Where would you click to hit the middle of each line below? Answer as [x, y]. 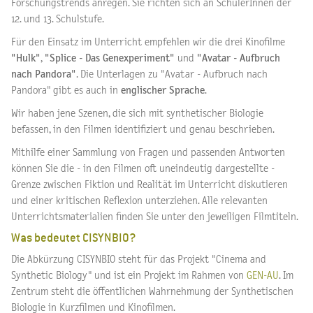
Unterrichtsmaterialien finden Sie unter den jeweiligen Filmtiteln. [155, 217]
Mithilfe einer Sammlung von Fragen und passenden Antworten [148, 152]
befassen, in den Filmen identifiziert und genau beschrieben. [143, 129]
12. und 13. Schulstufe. [58, 19]
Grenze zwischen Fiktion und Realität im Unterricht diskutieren [150, 184]
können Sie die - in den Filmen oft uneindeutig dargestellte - [143, 168]
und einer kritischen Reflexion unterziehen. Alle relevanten [139, 201]
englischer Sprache [163, 90]
